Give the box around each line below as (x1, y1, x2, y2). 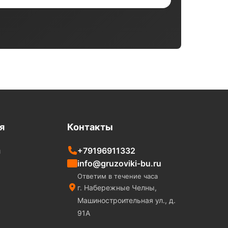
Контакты (67, 121, 113, 132)
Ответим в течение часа (77, 172, 158, 180)
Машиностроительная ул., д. (77, 195, 176, 205)
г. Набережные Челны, (77, 183, 157, 192)
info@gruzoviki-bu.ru (77, 158, 161, 168)
